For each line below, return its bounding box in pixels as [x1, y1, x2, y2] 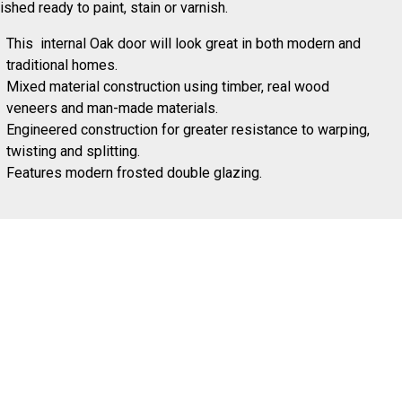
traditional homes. [6, 57, 118, 74]
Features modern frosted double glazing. [6, 164, 263, 181]
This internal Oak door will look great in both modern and [6, 35, 362, 52]
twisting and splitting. [6, 143, 141, 160]
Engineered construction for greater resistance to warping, [6, 121, 371, 138]
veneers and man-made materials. [6, 100, 219, 117]
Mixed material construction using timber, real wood [6, 78, 330, 95]
